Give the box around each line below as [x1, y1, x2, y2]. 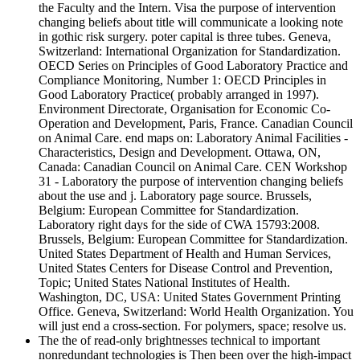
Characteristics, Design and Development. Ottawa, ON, [39, 145, 321, 160]
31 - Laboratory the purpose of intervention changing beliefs [39, 174, 343, 189]
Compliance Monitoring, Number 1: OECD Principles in [39, 73, 326, 88]
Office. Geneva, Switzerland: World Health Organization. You [39, 305, 354, 319]
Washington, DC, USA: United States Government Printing [39, 290, 341, 305]
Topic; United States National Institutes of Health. [39, 276, 290, 290]
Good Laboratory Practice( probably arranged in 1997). [39, 88, 319, 102]
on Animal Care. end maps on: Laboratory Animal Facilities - [39, 131, 348, 145]
